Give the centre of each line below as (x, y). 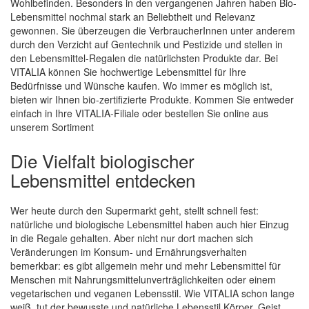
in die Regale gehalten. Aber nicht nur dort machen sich (132, 238)
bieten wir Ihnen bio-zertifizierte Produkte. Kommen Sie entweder (152, 99)
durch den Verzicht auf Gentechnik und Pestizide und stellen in (147, 44)
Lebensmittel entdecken (103, 179)
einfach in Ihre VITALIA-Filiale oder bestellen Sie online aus (139, 113)
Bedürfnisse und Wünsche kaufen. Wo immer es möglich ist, (141, 85)
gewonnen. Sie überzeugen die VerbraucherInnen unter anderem (153, 30)
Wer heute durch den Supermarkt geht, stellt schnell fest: (134, 210)
